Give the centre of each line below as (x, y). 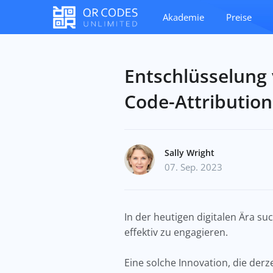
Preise (239, 17)
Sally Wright (190, 153)
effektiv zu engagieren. (179, 232)
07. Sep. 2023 (193, 167)
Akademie (183, 17)
